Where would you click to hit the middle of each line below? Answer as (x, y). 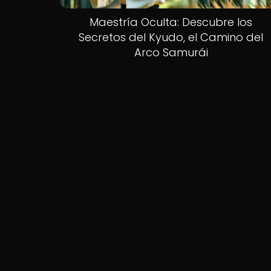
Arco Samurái (171, 52)
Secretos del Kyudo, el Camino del (171, 37)
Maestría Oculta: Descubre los (171, 22)
